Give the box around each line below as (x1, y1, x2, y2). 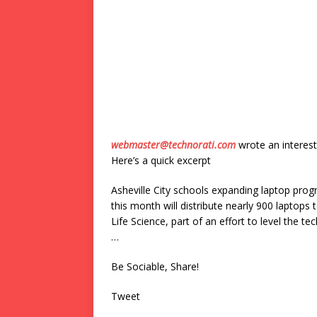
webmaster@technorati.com (111, 138, 236, 151)
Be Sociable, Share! (111, 260, 199, 273)
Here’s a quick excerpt (111, 154, 211, 167)
